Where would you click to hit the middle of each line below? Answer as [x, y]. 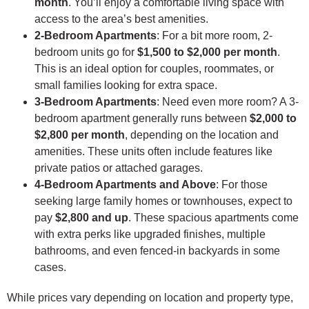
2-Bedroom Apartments [96, 35]
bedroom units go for [86, 52]
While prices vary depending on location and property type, [150, 297]
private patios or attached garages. [119, 168]
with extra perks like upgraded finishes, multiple [150, 234]
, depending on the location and [202, 134]
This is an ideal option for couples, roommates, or [154, 68]
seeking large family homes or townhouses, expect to [163, 201]
